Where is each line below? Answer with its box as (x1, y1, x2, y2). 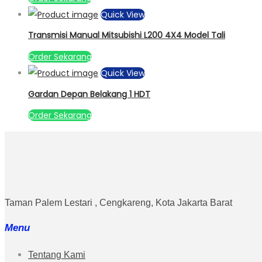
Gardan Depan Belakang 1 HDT (28, 88, 150, 100)
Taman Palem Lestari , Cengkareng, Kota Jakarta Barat (5, 198, 232, 208)
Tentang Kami (28, 250, 85, 260)
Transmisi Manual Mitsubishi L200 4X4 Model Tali (28, 29, 225, 42)
